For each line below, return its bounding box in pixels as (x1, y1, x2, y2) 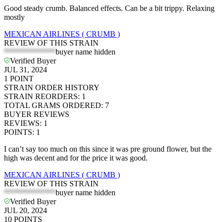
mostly (4, 13, 25, 22)
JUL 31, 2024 (4, 65, 47, 74)
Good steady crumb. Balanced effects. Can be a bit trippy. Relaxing (4, 4, 215, 13)
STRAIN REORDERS (4, 92, 78, 101)
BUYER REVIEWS (4, 110, 69, 119)
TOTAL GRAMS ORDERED (4, 101, 101, 110)
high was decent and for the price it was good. (4, 154, 148, 163)
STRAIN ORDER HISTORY (4, 83, 100, 92)
